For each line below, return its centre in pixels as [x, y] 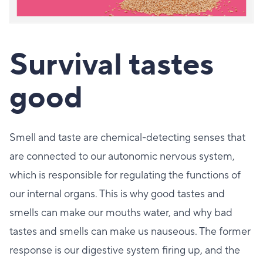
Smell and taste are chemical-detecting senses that [127, 137]
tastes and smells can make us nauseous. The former [130, 231]
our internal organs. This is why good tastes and [117, 194]
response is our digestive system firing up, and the [125, 250]
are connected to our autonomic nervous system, [122, 156]
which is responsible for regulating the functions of [125, 175]
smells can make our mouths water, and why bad [121, 213]
